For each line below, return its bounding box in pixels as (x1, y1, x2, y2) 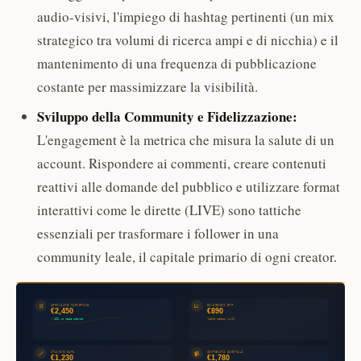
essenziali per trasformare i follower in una (36, 224, 279, 243)
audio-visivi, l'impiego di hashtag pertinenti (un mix (36, 6, 334, 26)
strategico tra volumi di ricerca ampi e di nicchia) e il (36, 30, 338, 49)
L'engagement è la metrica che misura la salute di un (36, 131, 334, 150)
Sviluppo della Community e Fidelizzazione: (36, 106, 297, 127)
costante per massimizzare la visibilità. (36, 77, 258, 96)
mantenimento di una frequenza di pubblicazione (36, 53, 317, 73)
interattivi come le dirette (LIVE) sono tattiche (36, 201, 301, 220)
